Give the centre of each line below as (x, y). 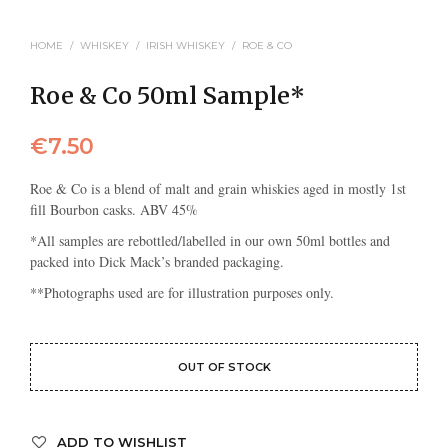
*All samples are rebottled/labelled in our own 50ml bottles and (210, 241)
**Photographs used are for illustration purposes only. (182, 293)
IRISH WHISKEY (185, 46)
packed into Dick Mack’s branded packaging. (157, 262)
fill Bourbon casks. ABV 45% (114, 210)
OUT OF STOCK (224, 367)
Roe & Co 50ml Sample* (167, 96)
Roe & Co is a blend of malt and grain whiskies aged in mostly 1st (218, 189)
